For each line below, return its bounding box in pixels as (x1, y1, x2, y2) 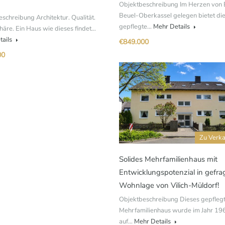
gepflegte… (119, 22, 153, 31)
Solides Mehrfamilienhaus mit (119, 154, 217, 164)
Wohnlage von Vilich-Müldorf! (119, 180, 219, 190)
